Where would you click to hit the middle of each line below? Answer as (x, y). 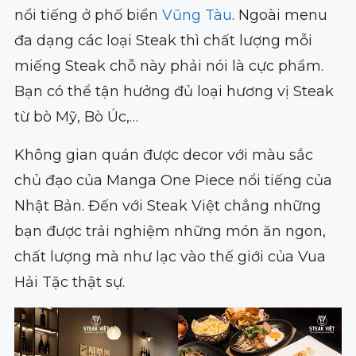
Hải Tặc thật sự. (69, 282)
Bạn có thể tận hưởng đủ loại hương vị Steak (174, 92)
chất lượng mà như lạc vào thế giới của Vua (170, 257)
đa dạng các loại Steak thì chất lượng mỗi (163, 41)
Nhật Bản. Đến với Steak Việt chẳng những (167, 206)
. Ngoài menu (279, 15)
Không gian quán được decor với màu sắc (163, 155)
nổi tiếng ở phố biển (88, 15)
